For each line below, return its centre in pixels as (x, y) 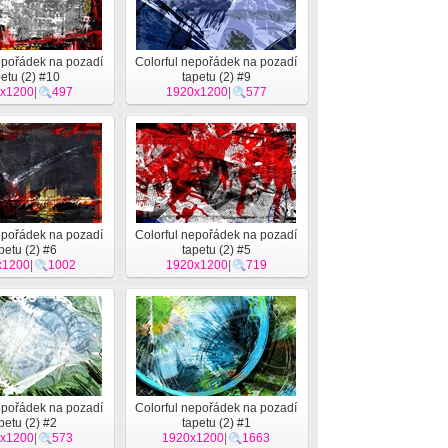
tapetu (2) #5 (216, 250)
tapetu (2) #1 (216, 423)
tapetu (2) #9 (216, 77)
